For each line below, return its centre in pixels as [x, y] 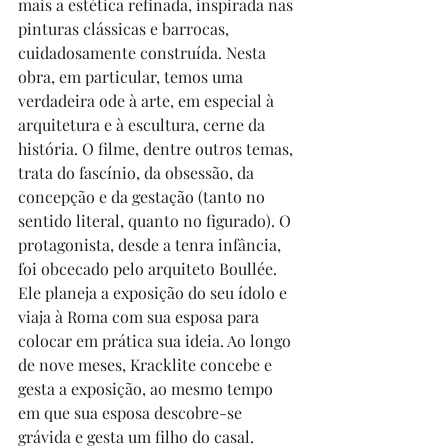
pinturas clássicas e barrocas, [125, 28]
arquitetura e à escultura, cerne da [143, 124]
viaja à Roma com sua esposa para [140, 316]
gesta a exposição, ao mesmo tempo [147, 388]
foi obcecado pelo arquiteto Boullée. [149, 268]
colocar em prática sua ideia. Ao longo [156, 340]
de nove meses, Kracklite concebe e [147, 364]
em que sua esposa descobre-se [132, 412]
